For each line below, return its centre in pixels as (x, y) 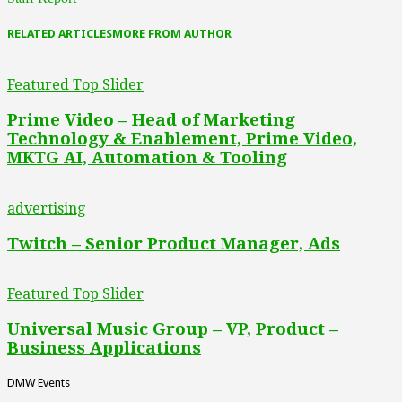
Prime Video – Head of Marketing (151, 120)
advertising (46, 208)
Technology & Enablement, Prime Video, (182, 139)
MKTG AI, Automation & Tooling (147, 158)
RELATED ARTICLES (60, 34)
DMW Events (39, 382)
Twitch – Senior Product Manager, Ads (174, 243)
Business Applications (104, 347)
